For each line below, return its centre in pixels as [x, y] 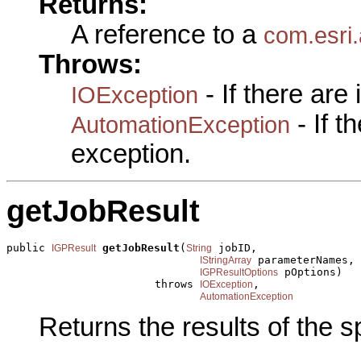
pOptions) [310, 272]
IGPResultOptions [239, 272]
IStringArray [226, 260]
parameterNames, [303, 259]
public [29, 247]
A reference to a [167, 35]
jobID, [234, 247]
